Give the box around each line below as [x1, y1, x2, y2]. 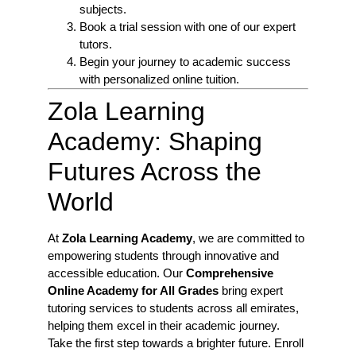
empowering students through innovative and [48, 248, 279, 262]
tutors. [79, 37, 112, 51]
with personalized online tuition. [79, 72, 239, 86]
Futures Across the [48, 157, 261, 186]
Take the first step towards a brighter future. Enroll [48, 335, 304, 350]
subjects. [79, 2, 126, 16]
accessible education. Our [48, 265, 186, 280]
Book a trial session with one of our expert [79, 19, 296, 33]
